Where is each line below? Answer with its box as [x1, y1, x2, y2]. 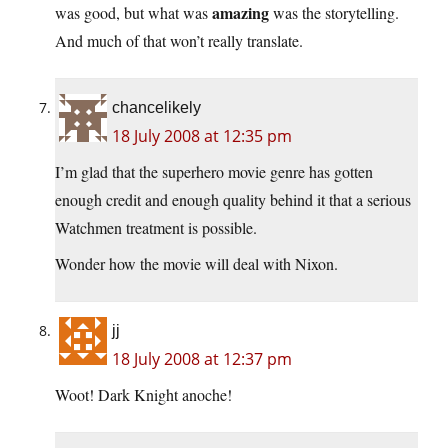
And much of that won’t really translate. [55, 30, 303, 52]
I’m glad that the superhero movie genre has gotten [55, 161, 373, 183]
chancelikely [112, 99, 201, 117]
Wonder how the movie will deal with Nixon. [55, 253, 338, 275]
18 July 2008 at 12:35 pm [112, 125, 292, 148]
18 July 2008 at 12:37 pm [112, 348, 292, 371]
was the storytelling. [269, 2, 399, 24]
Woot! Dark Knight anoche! [55, 384, 232, 406]
